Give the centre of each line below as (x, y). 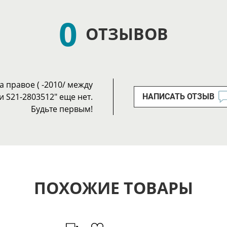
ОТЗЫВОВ (127, 34)
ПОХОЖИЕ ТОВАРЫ (113, 188)
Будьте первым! (62, 109)
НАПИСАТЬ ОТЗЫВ (178, 97)
